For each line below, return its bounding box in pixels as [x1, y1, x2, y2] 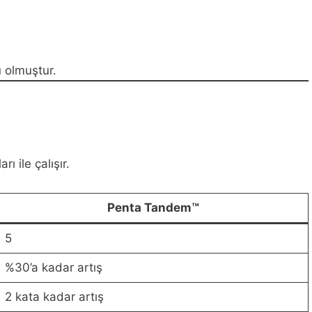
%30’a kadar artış [4, 260, 102, 274]
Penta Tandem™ [107, 200, 199, 214]
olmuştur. [1, 63, 56, 77]
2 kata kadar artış [4, 289, 104, 304]
